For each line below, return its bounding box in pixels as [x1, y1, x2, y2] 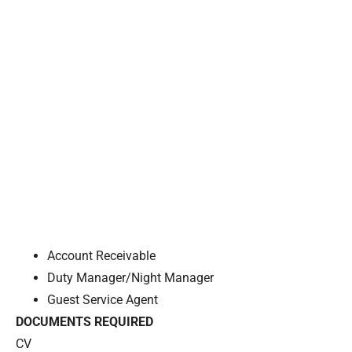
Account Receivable [47, 247, 156, 263]
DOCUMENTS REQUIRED [16, 313, 153, 329]
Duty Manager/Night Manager [47, 269, 214, 285]
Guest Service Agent [47, 291, 158, 307]
